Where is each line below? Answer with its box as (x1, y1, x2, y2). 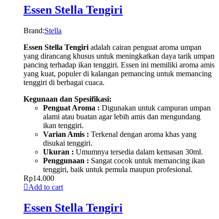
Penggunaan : (43, 156, 89, 165)
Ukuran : (43, 147, 74, 156)
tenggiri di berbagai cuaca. (23, 78, 105, 87)
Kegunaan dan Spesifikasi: (23, 94, 111, 103)
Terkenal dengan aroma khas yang (89, 130, 197, 138)
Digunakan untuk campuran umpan (100, 103, 211, 112)
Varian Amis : (43, 130, 89, 138)
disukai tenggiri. (43, 138, 92, 147)
